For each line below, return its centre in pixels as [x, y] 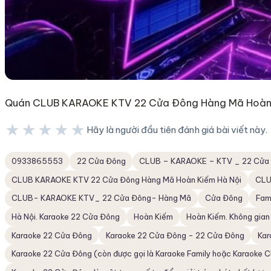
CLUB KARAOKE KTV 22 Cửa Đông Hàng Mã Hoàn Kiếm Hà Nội [127, 179]
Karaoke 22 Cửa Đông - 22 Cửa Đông [175, 235]
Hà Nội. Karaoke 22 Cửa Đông [66, 216]
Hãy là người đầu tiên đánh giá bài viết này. [177, 130]
